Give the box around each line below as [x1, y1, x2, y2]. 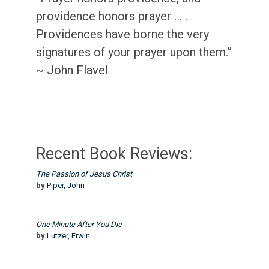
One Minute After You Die [36, 220, 122, 229]
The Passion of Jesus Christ [36, 169, 132, 178]
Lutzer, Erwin [47, 231, 90, 240]
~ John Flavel [36, 63, 108, 77]
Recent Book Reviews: [36, 144, 192, 163]
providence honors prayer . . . [36, 9, 187, 23]
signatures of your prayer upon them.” [36, 45, 232, 59]
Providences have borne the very [36, 27, 209, 41]
